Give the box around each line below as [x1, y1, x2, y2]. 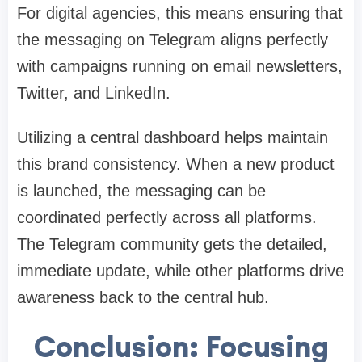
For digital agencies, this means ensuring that [17, 3, 343, 22]
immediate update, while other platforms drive [17, 261, 344, 280]
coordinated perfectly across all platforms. [17, 208, 317, 226]
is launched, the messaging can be [17, 181, 266, 200]
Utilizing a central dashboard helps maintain [17, 128, 328, 146]
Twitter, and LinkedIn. [17, 83, 170, 102]
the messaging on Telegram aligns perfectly [17, 30, 328, 48]
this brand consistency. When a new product [17, 154, 335, 173]
